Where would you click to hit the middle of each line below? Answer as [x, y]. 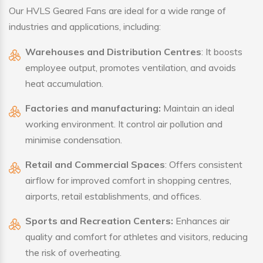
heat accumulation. [64, 84]
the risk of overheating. [73, 253]
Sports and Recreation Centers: [99, 221]
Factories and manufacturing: [93, 108]
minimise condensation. [74, 140]
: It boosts [222, 52]
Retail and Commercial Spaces [95, 165]
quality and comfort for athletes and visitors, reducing [136, 237]
